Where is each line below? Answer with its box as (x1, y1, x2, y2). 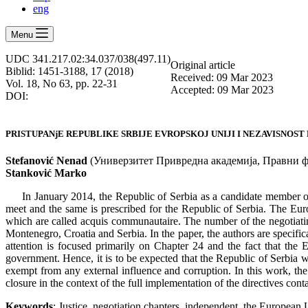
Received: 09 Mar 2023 (170, 71, 273, 83)
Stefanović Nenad (5, 155, 87, 167)
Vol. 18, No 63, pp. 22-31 (5, 77, 118, 89)
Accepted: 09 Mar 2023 (170, 83, 274, 96)
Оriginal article (170, 58, 235, 71)
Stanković (5, 167, 52, 179)
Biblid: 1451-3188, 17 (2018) (5, 65, 133, 77)
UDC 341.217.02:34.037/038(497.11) (5, 52, 170, 65)
